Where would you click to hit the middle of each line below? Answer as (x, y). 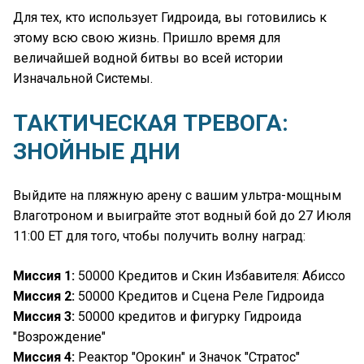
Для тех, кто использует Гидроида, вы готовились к (170, 18)
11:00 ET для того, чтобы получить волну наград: (159, 236)
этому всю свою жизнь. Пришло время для (147, 38)
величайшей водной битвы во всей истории (148, 58)
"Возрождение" (59, 336)
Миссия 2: (44, 296)
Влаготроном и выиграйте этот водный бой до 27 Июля (182, 215)
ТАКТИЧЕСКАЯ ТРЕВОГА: (151, 123)
